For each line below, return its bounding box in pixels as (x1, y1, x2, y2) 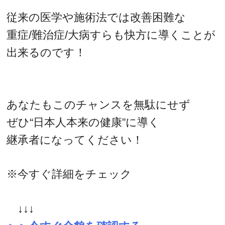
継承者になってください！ (7, 133, 144, 146)
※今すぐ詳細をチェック (7, 168, 132, 181)
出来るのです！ (7, 46, 86, 59)
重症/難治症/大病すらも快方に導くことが (7, 29, 216, 42)
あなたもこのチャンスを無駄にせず (7, 98, 191, 111)
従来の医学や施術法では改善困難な (7, 11, 186, 24)
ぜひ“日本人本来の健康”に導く (7, 116, 160, 129)
